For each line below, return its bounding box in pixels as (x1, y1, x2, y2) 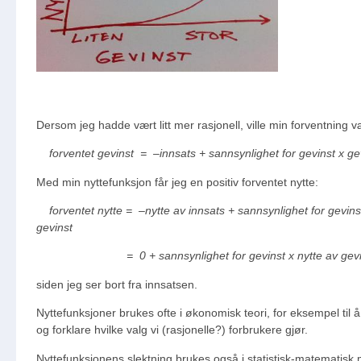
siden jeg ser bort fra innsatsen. (36, 277, 197, 291)
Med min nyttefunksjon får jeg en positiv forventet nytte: (36, 175, 318, 189)
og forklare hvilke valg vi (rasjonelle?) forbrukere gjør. (36, 323, 311, 337)
